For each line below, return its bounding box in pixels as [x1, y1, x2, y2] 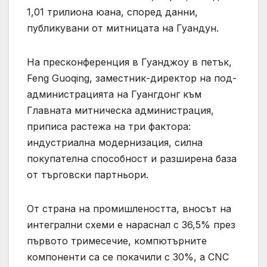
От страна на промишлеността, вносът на [27, 202, 231, 215]
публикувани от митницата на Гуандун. [27, 21, 219, 34]
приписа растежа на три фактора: [27, 120, 191, 132]
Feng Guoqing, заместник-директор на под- [27, 72, 237, 84]
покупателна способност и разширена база [27, 152, 237, 164]
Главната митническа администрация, [27, 104, 214, 116]
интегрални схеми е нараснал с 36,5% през [27, 218, 235, 231]
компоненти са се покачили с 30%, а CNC [27, 250, 229, 263]
